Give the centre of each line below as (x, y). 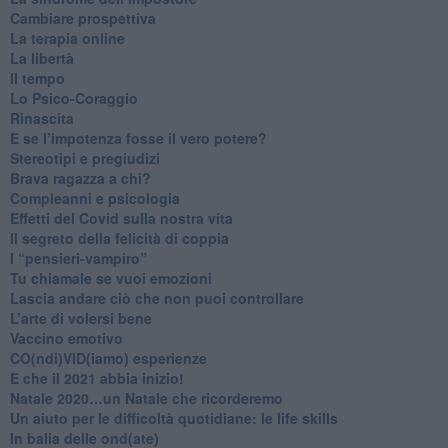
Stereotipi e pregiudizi (84, 157)
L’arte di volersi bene (80, 317)
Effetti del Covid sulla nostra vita (121, 217)
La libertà (41, 57)
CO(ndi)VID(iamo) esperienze (108, 357)
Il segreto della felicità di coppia (119, 237)
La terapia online (67, 37)
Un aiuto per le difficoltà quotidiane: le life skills (173, 417)
